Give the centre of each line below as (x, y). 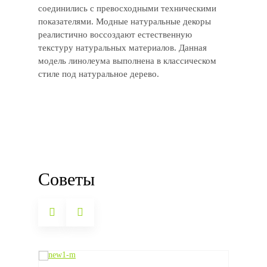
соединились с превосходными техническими (127, 8)
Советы (66, 179)
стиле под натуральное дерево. (99, 74)
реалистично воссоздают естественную (115, 35)
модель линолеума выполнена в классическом (127, 61)
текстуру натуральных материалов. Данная (122, 48)
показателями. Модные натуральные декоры (125, 21)
